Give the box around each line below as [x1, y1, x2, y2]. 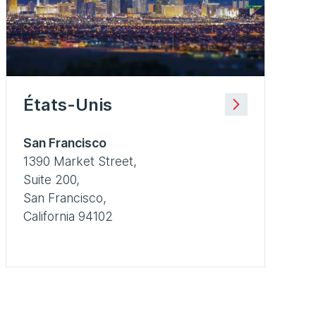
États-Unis [23, 94, 112, 115]
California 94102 [23, 208, 113, 224]
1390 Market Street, [23, 153, 137, 169]
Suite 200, [23, 171, 80, 187]
